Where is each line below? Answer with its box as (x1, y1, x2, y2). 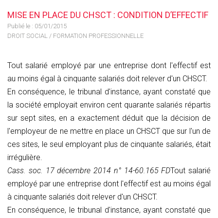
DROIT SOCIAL (7, 32, 48, 39)
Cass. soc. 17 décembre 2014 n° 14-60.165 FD (7, 166, 171, 175)
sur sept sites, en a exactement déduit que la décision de (7, 113, 211, 123)
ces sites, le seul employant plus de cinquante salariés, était (7, 140, 211, 149)
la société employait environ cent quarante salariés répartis (7, 100, 211, 109)
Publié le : (7, 22, 35, 30)
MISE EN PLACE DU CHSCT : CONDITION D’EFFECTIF (7, 10, 208, 20)
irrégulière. (7, 153, 42, 162)
